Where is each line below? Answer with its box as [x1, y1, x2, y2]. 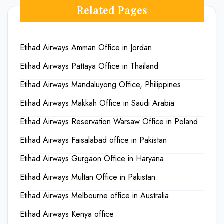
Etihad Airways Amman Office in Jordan [20, 41, 152, 53]
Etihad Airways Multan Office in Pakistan [20, 171, 155, 183]
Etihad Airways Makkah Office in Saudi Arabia [20, 97, 174, 109]
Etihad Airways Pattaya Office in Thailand [20, 60, 158, 72]
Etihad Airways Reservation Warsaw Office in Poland [20, 115, 198, 127]
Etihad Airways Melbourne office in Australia [20, 189, 169, 201]
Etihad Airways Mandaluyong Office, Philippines [20, 78, 181, 90]
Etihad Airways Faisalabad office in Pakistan [20, 134, 167, 146]
